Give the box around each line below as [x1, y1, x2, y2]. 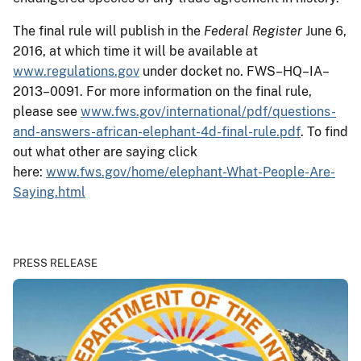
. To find [301, 123, 348, 139]
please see [13, 103, 81, 119]
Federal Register [204, 23, 302, 39]
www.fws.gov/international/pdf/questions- [81, 103, 336, 119]
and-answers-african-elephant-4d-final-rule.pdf [13, 123, 301, 139]
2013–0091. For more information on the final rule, [13, 83, 312, 99]
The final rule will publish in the [13, 23, 204, 39]
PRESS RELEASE [13, 256, 98, 269]
